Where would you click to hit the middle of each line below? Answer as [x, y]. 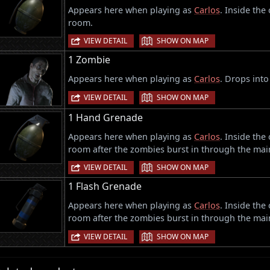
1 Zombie [89, 60]
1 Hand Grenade [105, 118]
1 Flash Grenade [105, 187]
